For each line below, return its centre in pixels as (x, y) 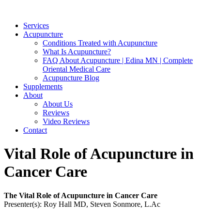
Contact (35, 130)
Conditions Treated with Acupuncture (100, 43)
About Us (58, 104)
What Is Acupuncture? (77, 51)
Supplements (43, 86)
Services (36, 25)
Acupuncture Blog (71, 77)
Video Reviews (66, 121)
